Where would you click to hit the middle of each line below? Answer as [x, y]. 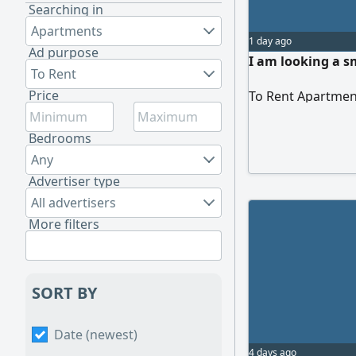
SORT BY [64, 293]
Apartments [67, 31]
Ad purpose [64, 52]
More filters [64, 224]
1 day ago [270, 41]
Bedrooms [60, 138]
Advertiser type [74, 181]
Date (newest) [96, 335]
